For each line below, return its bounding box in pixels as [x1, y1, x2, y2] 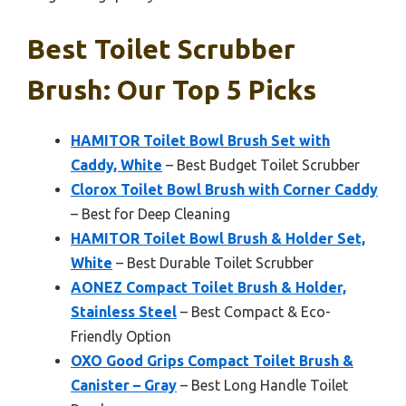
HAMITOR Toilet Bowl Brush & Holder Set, [71, 230, 365, 247]
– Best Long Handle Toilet [177, 377, 348, 394]
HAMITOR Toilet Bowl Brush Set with [71, 132, 330, 150]
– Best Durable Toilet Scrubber [112, 255, 314, 272]
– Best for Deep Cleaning [71, 206, 230, 223]
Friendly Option [71, 328, 171, 345]
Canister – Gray [71, 377, 177, 394]
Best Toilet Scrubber [27, 34, 295, 65]
